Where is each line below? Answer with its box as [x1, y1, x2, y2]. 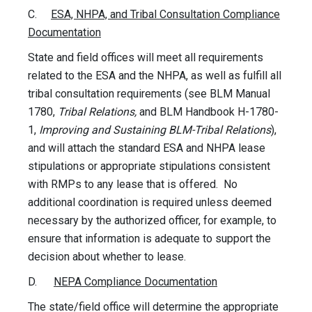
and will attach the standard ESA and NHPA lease [28, 141, 265, 155]
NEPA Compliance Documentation [54, 275, 217, 289]
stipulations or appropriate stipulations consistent [28, 159, 270, 173]
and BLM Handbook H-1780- [136, 105, 279, 119]
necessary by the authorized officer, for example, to [28, 214, 276, 228]
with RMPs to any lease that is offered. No [28, 178, 237, 192]
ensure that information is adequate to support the [28, 232, 271, 246]
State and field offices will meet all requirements [28, 51, 263, 65]
